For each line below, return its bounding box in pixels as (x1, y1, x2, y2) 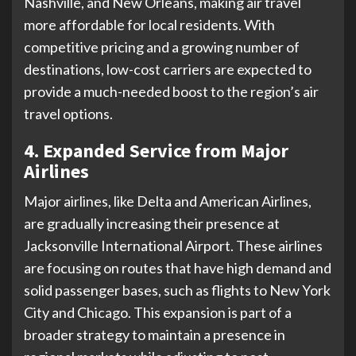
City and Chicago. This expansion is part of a (24, 303, 292, 321)
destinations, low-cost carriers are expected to (24, 60, 311, 78)
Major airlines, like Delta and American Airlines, (24, 192, 311, 210)
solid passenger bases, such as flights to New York (24, 281, 331, 299)
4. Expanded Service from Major (24, 137, 288, 163)
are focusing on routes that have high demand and (24, 258, 331, 277)
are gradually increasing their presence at (24, 214, 280, 232)
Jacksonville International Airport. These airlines (24, 236, 323, 254)
